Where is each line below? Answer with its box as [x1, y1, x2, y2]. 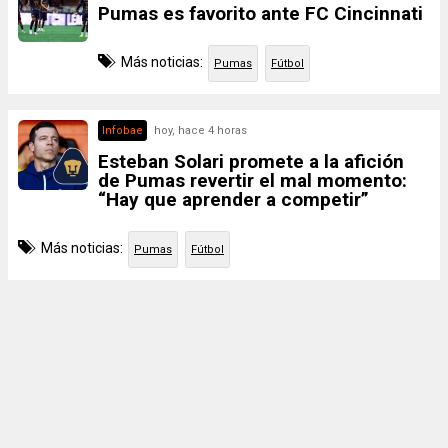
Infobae [102, 124, 143, 137]
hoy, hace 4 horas [154, 124, 247, 137]
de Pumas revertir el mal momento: [98, 169, 407, 192]
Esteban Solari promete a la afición [98, 150, 404, 173]
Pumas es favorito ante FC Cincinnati [98, 2, 423, 25]
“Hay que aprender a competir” [98, 188, 369, 211]
